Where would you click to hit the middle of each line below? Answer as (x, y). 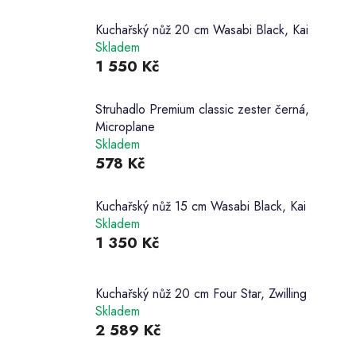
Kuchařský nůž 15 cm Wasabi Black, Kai (201, 207)
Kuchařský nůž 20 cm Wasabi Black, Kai (202, 30)
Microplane (125, 127)
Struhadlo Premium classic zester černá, (202, 110)
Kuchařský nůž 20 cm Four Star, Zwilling (201, 294)
